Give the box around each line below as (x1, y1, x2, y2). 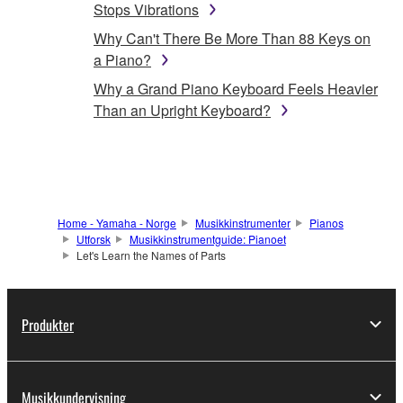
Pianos (309, 214, 344, 230)
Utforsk (76, 230, 111, 246)
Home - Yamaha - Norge (58, 214, 176, 230)
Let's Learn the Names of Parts (76, 246, 226, 263)
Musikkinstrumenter (194, 214, 291, 230)
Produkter (22, 313, 74, 336)
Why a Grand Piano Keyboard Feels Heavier (94, 77, 378, 99)
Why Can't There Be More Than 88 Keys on (94, 27, 371, 49)
